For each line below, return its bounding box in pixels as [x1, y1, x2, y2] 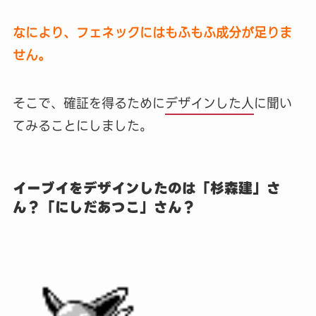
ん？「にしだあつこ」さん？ [12, 195, 196, 219]
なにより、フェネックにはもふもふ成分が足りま [12, 22, 292, 43]
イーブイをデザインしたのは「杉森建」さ [12, 176, 281, 200]
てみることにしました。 [12, 115, 152, 136]
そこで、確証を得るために [12, 92, 165, 114]
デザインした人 [164, 92, 254, 114]
